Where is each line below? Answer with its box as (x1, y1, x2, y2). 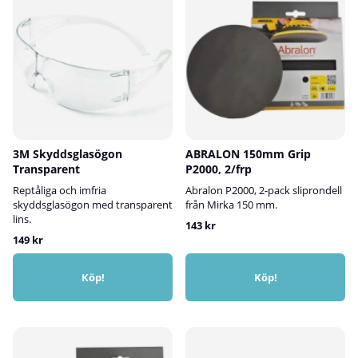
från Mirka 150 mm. (185, 197, 277, 212)
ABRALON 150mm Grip (185, 145, 311, 161)
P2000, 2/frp (185, 161, 252, 177)
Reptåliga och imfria (13, 182, 106, 197)
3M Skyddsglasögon (13, 145, 122, 161)
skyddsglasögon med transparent (13, 197, 173, 212)
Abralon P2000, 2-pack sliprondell (185, 182, 342, 197)
